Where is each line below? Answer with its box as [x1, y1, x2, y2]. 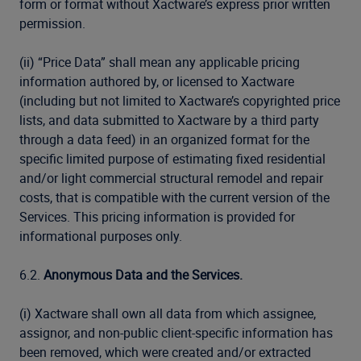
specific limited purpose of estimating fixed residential [19, 150, 326, 168]
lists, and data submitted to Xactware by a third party [19, 111, 319, 129]
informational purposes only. [19, 227, 182, 245]
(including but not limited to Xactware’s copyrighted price [19, 92, 340, 110]
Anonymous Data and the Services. [44, 266, 243, 284]
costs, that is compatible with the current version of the [19, 189, 330, 206]
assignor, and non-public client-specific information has [19, 324, 333, 342]
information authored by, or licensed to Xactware [19, 73, 294, 90]
